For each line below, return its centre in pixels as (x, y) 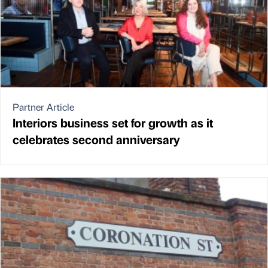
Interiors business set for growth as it (113, 122)
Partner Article (43, 106)
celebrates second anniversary (96, 139)
